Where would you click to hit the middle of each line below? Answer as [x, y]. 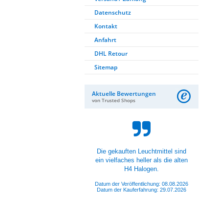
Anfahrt [105, 40]
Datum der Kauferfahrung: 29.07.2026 [142, 190]
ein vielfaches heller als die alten [142, 160]
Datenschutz [113, 12]
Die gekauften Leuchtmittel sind [142, 151]
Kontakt [106, 26]
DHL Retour [111, 54]
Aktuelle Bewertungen [124, 94]
